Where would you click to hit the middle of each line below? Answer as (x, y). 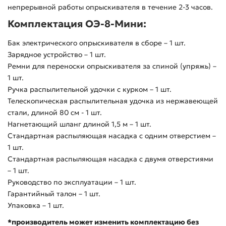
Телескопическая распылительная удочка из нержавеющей (113, 101)
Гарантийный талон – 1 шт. (54, 194)
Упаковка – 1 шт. (36, 205)
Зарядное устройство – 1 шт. (57, 54)
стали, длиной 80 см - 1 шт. (55, 112)
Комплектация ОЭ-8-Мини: (77, 24)
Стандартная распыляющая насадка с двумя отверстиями (110, 159)
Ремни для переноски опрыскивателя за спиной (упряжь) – (112, 66)
